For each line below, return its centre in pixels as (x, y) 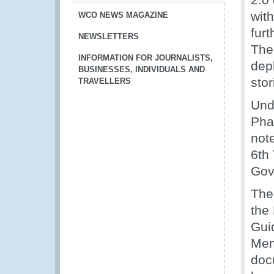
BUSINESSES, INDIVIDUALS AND (142, 69)
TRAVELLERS (105, 81)
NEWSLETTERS (109, 36)
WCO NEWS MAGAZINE (123, 15)
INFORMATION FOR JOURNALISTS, (146, 58)
